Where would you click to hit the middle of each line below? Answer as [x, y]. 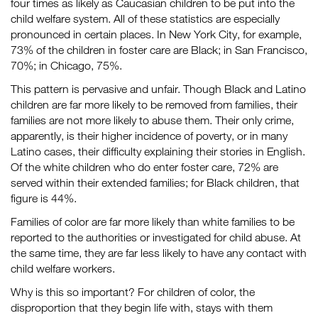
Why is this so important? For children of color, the [133, 292]
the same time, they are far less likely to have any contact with [159, 253]
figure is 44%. [44, 198]
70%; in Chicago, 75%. [66, 65]
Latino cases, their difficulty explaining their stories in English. [158, 151]
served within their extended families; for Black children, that [155, 182]
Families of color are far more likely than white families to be [153, 221]
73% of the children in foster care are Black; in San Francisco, [159, 50]
